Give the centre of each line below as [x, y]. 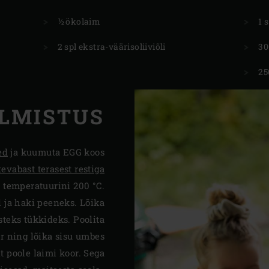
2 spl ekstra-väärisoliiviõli [111, 46]
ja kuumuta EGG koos [56, 152]
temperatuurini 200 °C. [54, 185]
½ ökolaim [79, 21]
